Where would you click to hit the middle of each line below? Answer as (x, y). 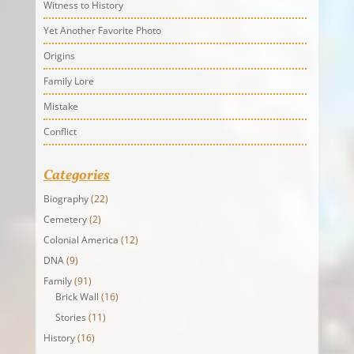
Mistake (60, 106)
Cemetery (65, 219)
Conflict (60, 131)
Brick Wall (77, 296)
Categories (76, 175)
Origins (59, 55)
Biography (66, 198)
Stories (70, 317)
